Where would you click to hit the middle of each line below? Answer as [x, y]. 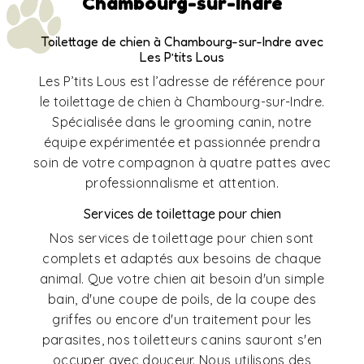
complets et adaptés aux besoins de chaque [182, 259]
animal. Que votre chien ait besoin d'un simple [182, 279]
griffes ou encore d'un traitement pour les [182, 320]
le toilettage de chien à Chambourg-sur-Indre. [182, 102]
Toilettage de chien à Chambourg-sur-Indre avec [182, 42]
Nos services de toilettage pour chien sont [182, 238]
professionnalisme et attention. [182, 183]
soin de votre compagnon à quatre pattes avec [182, 163]
